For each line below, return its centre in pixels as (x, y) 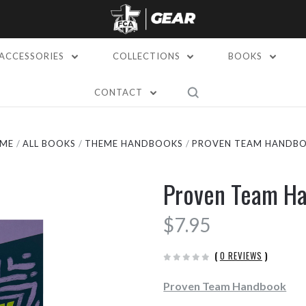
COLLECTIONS (148, 56)
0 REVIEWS (241, 255)
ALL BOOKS (49, 143)
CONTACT (120, 92)
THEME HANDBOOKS (134, 143)
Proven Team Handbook (225, 286)
